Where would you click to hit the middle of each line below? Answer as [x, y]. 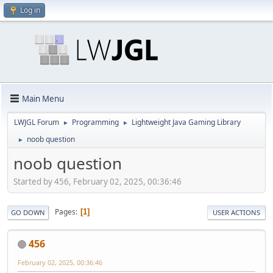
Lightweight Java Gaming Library [186, 122]
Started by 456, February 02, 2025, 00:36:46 [97, 181]
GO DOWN [28, 212]
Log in [30, 10]
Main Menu [43, 98]
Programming [95, 122]
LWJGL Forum [37, 122]
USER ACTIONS [236, 212]
